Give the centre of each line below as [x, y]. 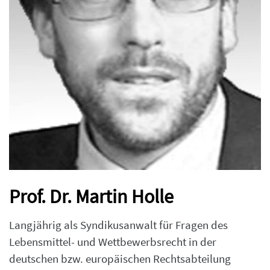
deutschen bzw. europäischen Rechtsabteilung [120, 259]
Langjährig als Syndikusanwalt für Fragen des [118, 225]
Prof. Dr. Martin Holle [91, 196]
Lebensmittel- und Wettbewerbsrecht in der [113, 242]
